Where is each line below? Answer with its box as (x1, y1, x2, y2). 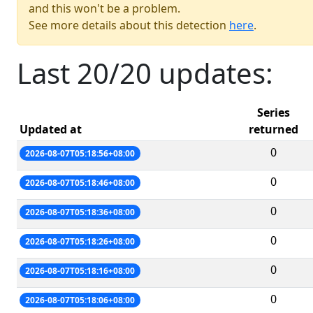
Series (257, 104, 290, 120)
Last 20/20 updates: (17, 53, 273, 92)
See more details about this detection (29, 17, 229, 33)
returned (249, 121, 298, 137)
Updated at (20, 121, 82, 137)
